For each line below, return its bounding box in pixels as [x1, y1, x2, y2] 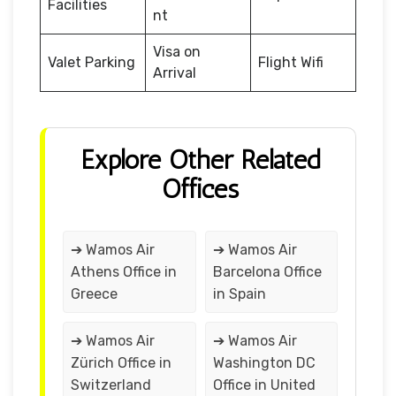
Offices [162, 172, 239, 205]
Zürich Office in [71, 354, 171, 371]
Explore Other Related [80, 143, 320, 176]
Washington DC [212, 354, 316, 371]
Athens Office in [71, 263, 177, 280]
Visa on [153, 42, 201, 60]
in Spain [212, 285, 266, 302]
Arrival [153, 64, 196, 81]
